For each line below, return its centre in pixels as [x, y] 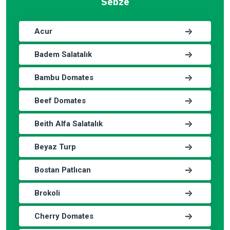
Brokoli [47, 193]
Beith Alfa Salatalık [69, 124]
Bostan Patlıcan [63, 170]
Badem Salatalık [63, 54]
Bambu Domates [64, 78]
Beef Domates [60, 101]
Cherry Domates [64, 216]
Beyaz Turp [55, 147]
